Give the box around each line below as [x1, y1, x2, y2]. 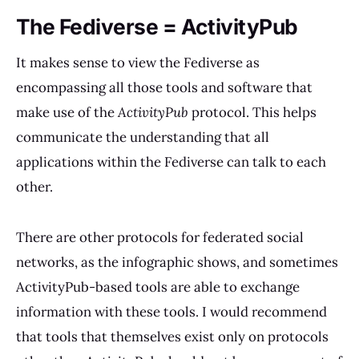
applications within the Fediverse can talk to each [16, 153, 326, 171]
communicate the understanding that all [16, 128, 269, 147]
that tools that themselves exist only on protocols [16, 328, 329, 345]
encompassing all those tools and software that [16, 79, 313, 97]
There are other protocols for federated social [16, 228, 304, 246]
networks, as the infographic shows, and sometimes [16, 253, 338, 271]
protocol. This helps [188, 103, 317, 122]
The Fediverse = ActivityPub [16, 13, 298, 39]
